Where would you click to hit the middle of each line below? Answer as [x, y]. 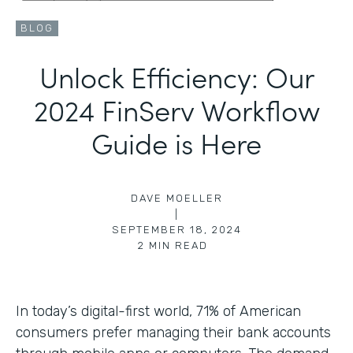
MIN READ [178, 245]
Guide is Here [176, 142]
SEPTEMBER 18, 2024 [176, 229]
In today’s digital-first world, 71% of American [158, 311]
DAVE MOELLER [176, 198]
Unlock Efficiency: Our [176, 76]
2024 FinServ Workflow [176, 109]
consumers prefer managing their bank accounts [173, 332]
